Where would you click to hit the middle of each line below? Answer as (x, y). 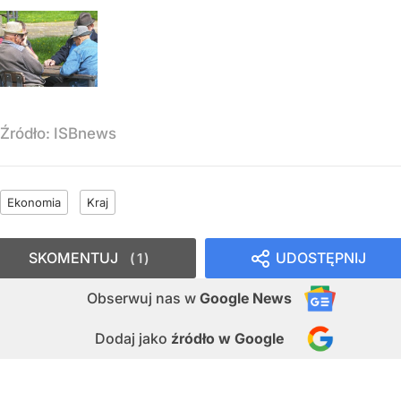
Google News (246, 298)
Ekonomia (34, 202)
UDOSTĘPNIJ (321, 257)
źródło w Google (227, 338)
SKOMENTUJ (73, 257)
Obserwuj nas (136, 298)
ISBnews (85, 133)
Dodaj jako (133, 338)
